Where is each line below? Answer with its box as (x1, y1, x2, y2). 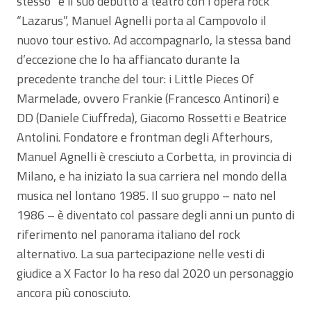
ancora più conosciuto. (17, 283, 131, 303)
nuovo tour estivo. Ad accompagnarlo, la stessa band (17, 31, 291, 50)
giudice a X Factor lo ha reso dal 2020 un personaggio (17, 264, 294, 283)
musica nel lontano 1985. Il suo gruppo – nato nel (17, 186, 276, 205)
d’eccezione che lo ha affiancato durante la (17, 50, 239, 69)
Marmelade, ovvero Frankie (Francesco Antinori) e (17, 89, 279, 108)
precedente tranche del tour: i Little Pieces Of (17, 69, 254, 89)
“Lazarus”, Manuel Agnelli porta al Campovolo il (17, 11, 267, 31)
